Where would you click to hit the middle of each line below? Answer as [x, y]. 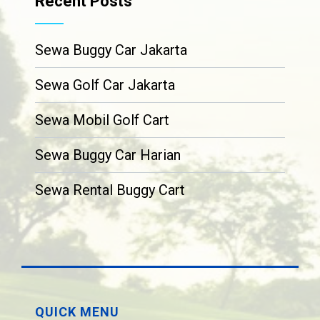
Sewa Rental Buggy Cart [110, 190]
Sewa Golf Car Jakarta [105, 85]
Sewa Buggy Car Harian [108, 155]
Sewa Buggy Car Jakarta [111, 50]
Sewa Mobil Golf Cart [102, 120]
